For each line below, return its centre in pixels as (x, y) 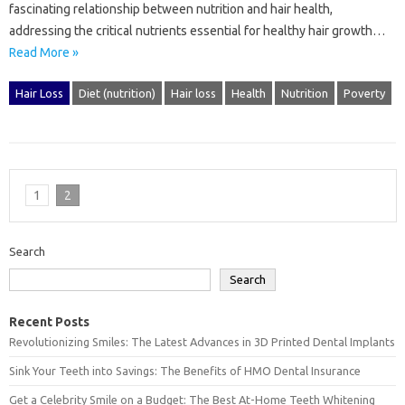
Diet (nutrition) (117, 93)
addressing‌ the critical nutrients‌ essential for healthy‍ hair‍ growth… (197, 30)
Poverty (364, 93)
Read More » (44, 52)
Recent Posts (49, 322)
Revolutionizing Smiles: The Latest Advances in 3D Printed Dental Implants (202, 342)
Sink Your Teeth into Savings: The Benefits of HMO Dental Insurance (185, 371)
